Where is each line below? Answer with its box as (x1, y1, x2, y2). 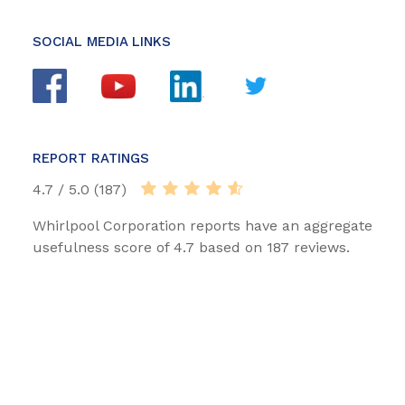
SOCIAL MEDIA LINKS (33, 33, 171, 51)
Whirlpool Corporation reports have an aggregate (33, 217, 372, 235)
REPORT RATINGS (33, 150, 149, 167)
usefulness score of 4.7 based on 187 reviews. (33, 239, 350, 257)
